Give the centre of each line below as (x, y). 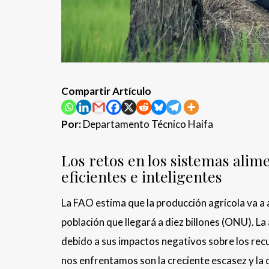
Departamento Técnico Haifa (147, 124)
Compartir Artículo (106, 91)
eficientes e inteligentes (142, 176)
